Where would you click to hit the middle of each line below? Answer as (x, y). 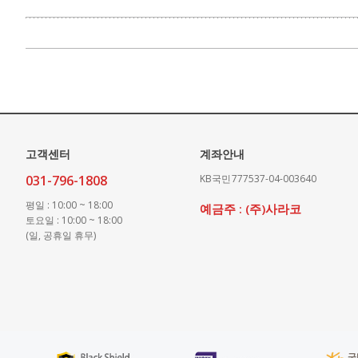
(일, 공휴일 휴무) (61, 235)
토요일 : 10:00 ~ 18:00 (74, 220)
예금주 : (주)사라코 (251, 208)
